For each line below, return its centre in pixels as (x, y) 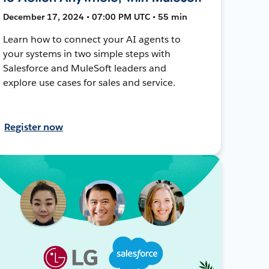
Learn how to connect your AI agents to (92, 39)
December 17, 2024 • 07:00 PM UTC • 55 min (95, 17)
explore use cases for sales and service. (89, 82)
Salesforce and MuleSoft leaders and (85, 68)
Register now (34, 127)
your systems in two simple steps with (87, 53)
